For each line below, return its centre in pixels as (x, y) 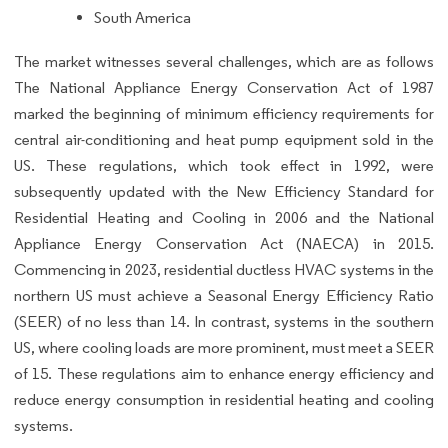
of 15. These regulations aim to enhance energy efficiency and (224, 373)
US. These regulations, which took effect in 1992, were (224, 165)
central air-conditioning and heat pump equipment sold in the (224, 139)
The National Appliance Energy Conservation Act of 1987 (224, 87)
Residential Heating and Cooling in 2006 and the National (224, 217)
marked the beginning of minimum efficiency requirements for (224, 113)
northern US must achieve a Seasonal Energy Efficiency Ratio (224, 295)
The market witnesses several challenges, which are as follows (224, 61)
